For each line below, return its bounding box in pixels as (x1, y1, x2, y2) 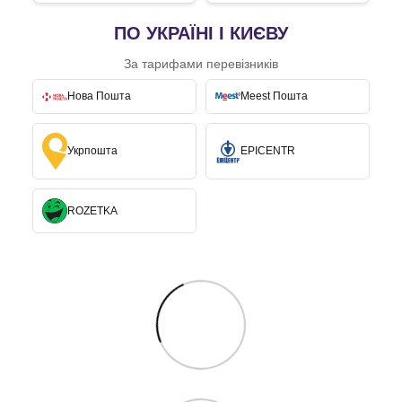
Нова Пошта (67, 90, 131, 103)
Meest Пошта (240, 90, 308, 103)
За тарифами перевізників (124, 57, 278, 72)
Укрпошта (67, 144, 118, 158)
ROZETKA (67, 204, 118, 217)
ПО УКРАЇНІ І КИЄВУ (114, 23, 288, 44)
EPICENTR (240, 144, 295, 158)
